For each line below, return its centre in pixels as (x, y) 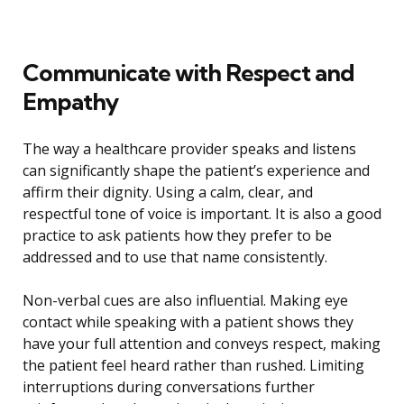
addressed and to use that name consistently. (175, 257)
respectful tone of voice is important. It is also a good (202, 214)
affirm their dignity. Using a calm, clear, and (168, 193)
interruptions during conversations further (169, 387)
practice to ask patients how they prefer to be (177, 236)
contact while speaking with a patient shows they (188, 322)
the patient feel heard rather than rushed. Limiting (193, 366)
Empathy (70, 102)
